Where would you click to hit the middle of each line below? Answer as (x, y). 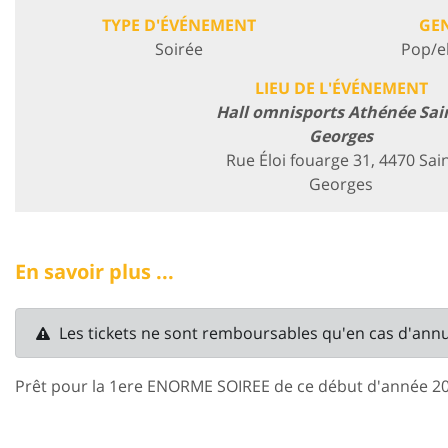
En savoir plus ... (94, 271)
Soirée (178, 48)
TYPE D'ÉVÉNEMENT (178, 24)
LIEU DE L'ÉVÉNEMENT (341, 87)
